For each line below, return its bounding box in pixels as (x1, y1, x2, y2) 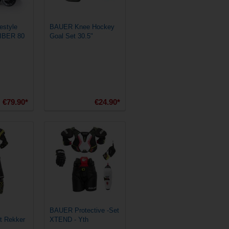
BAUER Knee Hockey (50, 23, 114, 31)
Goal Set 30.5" (50, 32, 93, 40)
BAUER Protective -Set (50, 207, 119, 214)
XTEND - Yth (50, 216, 88, 223)
